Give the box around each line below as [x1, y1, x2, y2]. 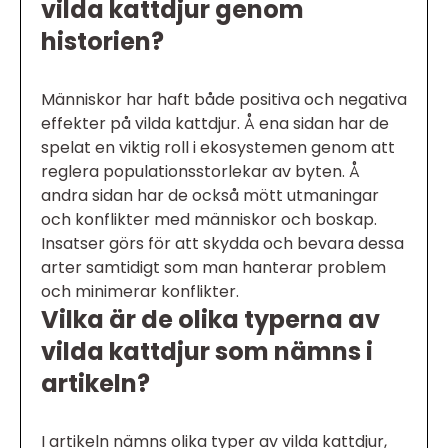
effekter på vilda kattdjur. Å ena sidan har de [41, 111, 389, 135]
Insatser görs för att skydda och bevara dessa [41, 231, 404, 255]
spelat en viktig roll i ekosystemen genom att [41, 135, 395, 159]
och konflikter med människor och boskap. [41, 207, 377, 231]
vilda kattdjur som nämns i [41, 334, 373, 368]
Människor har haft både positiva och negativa [41, 87, 407, 111]
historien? [41, 24, 164, 58]
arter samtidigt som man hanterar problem [41, 255, 386, 279]
